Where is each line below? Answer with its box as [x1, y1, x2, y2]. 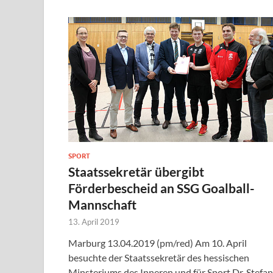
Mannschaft [68, 197, 136, 213]
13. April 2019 [68, 217, 119, 227]
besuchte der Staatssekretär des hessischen [68, 252, 249, 264]
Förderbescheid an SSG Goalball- [68, 180, 255, 196]
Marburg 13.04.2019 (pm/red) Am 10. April [68, 237, 247, 249]
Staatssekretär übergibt [68, 164, 204, 180]
